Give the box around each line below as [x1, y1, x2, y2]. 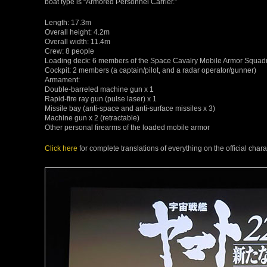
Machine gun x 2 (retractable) [45, 113, 139, 122]
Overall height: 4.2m [45, 27, 110, 36]
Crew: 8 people [45, 46, 94, 55]
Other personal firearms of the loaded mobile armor [45, 123, 210, 131]
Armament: [45, 75, 80, 83]
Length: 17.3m [45, 18, 91, 26]
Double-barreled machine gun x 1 [45, 85, 154, 93]
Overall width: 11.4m [45, 37, 110, 45]
